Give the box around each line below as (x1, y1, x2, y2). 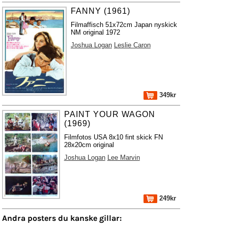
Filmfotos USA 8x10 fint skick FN (64, 133, 163, 141)
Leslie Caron (113, 41, 151, 49)
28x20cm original (64, 141, 114, 149)
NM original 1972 (70, 28, 120, 36)
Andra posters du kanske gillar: (2, 213, 122, 223)
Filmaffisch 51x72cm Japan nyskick (70, 21, 177, 28)
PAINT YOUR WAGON (64, 110, 155, 119)
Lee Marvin (107, 154, 140, 161)
